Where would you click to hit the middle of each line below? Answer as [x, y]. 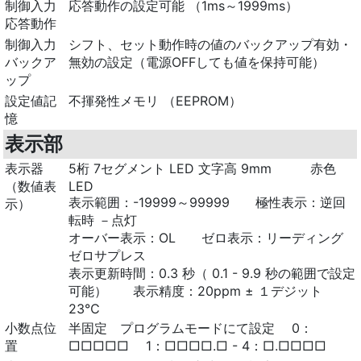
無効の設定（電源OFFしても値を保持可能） [197, 62]
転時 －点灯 [103, 220]
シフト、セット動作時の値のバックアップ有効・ [211, 44]
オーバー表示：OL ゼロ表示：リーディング [206, 237]
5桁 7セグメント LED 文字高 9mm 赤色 [203, 168]
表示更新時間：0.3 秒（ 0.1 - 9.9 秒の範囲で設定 [212, 273]
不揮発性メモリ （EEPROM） [156, 100]
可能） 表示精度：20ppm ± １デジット [196, 290]
